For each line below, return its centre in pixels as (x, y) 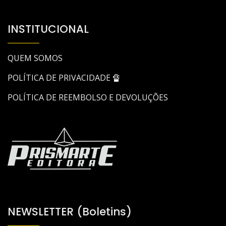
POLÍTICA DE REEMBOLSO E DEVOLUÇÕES (88, 97)
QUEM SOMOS (35, 58)
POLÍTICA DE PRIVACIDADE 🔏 (64, 77)
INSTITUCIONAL (48, 29)
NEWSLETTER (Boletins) (70, 211)
